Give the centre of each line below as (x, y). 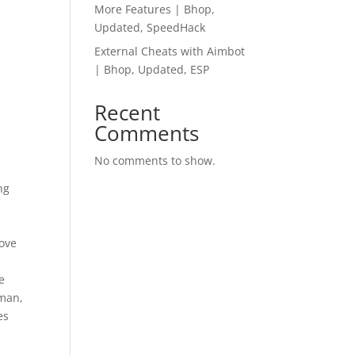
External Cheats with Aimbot (170, 51)
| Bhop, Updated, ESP (152, 69)
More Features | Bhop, (155, 9)
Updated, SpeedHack (150, 27)
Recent (128, 113)
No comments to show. (155, 160)
